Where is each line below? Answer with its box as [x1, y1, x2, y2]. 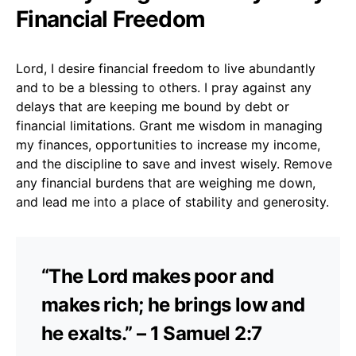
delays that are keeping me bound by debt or [16, 98, 289, 114]
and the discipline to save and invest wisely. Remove [16, 155, 332, 172]
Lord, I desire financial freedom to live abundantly [16, 60, 315, 76]
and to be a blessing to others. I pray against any [16, 79, 311, 95]
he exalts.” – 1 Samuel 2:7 [41, 321, 262, 345]
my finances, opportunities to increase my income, [16, 136, 320, 153]
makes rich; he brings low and [41, 292, 305, 316]
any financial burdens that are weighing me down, [16, 174, 315, 191]
